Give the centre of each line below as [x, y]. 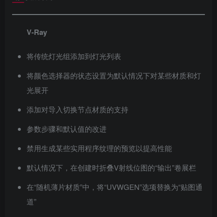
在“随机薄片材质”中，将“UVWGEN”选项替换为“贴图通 [115, 186]
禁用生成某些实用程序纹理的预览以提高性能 [99, 148]
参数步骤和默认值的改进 [67, 128]
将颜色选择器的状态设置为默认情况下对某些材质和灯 [114, 75]
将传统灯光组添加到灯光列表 [74, 56]
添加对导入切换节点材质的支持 [77, 109]
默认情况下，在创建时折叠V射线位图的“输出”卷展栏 [111, 167]
